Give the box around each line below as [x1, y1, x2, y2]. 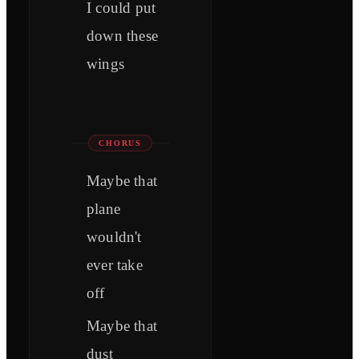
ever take [87, 256, 143, 274]
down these [87, 27, 158, 45]
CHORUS [99, 139, 143, 148]
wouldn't [87, 228, 142, 246]
